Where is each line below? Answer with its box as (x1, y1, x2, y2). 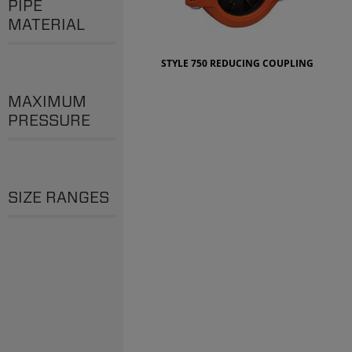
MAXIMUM (8, 91, 86, 111)
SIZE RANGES (8, 187, 109, 207)
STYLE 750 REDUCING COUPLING (161, 56, 314, 70)
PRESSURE (8, 110, 90, 130)
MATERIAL (8, 14, 85, 34)
